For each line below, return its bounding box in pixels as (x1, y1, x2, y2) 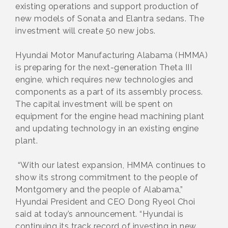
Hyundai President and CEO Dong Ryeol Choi (15, 196, 195, 207)
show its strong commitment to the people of (15, 172, 198, 182)
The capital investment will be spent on (15, 99, 173, 109)
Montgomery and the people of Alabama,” (15, 184, 183, 194)
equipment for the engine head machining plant (15, 111, 205, 121)
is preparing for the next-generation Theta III (15, 62, 192, 72)
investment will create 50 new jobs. (15, 25, 158, 36)
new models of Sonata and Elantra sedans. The (15, 13, 204, 23)
